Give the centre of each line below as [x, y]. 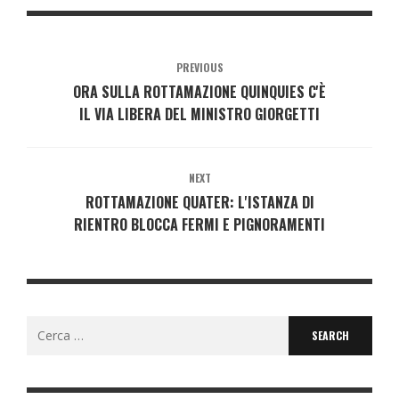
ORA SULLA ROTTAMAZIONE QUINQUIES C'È [199, 92]
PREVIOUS [199, 68]
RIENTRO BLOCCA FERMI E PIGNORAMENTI [199, 225]
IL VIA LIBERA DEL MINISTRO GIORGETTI [199, 114]
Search [45, 326]
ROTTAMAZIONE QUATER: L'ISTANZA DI [199, 203]
